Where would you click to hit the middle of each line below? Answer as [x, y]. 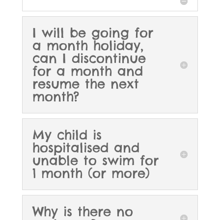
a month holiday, [88, 46]
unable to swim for [95, 161]
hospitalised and [86, 148]
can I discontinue [89, 58]
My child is [67, 135]
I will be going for [93, 33]
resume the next [85, 84]
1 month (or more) [91, 173]
